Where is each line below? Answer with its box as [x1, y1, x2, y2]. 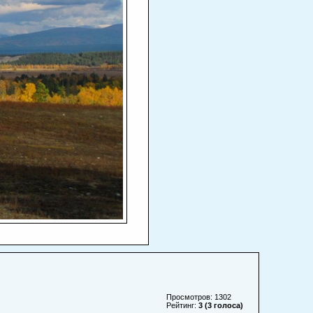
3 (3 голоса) [198, 300, 243, 310]
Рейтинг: [166, 300, 198, 310]
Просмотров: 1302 [166, 292, 231, 301]
